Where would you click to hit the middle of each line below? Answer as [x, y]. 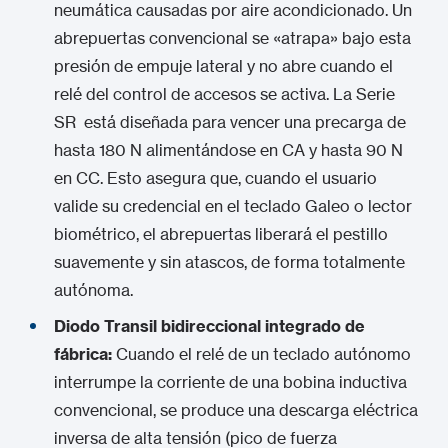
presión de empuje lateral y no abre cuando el [223, 66]
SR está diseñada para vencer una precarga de [230, 122]
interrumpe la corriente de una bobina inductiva [230, 382]
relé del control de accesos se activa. [191, 94]
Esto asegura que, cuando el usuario [240, 178]
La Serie [362, 94]
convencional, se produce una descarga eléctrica [236, 410]
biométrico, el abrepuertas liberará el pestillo [221, 234]
